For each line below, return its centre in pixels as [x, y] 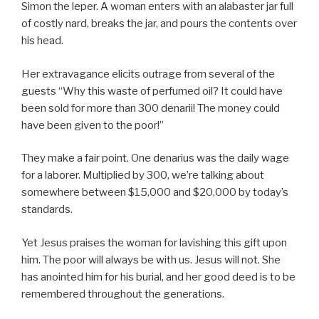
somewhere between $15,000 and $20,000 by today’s [155, 193]
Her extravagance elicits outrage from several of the [148, 74]
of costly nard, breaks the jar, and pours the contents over [159, 24]
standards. [47, 210]
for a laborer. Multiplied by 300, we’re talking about [143, 176]
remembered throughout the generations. [123, 294]
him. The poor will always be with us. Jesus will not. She [151, 260]
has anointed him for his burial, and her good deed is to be [158, 277]
